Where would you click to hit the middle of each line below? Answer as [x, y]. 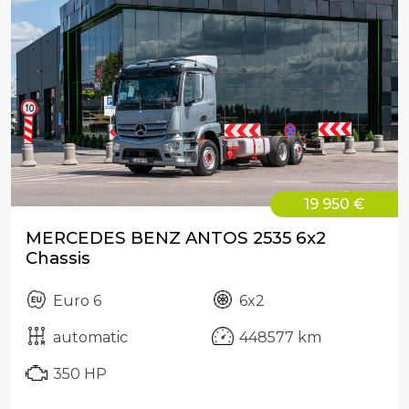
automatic [90, 338]
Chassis [58, 258]
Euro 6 [77, 301]
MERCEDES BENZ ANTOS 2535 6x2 [176, 238]
